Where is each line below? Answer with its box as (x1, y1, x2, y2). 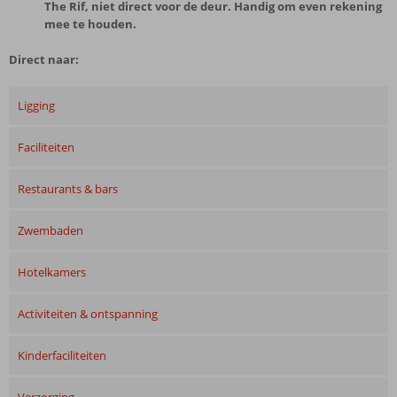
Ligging (18, 97, 55, 113)
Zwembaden (18, 222, 83, 238)
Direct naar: (9, 51, 79, 67)
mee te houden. (44, 16, 136, 32)
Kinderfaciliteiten (18, 347, 106, 363)
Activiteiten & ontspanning (18, 306, 158, 322)
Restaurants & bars (18, 181, 118, 197)
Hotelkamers (18, 264, 86, 280)
